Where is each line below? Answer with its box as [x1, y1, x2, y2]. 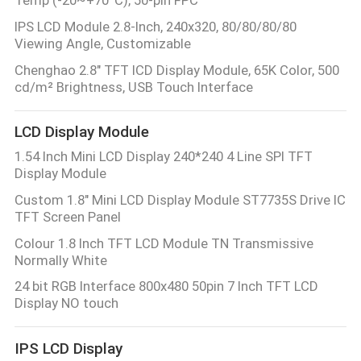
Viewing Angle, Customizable [14, 35, 191, 52]
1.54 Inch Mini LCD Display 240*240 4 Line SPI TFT [14, 147, 313, 164]
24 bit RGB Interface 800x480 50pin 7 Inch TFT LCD [14, 278, 318, 295]
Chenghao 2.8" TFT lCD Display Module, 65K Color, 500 [14, 61, 339, 78]
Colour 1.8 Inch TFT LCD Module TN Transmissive [14, 234, 313, 251]
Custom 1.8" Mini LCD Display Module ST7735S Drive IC [14, 191, 346, 208]
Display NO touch [14, 295, 118, 312]
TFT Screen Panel [14, 208, 121, 225]
